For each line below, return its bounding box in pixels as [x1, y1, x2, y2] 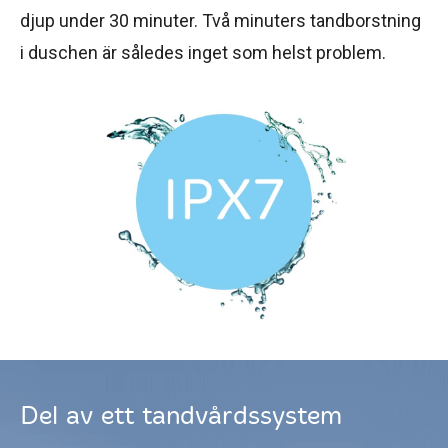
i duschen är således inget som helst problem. [20, 41, 386, 63]
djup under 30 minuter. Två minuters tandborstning [20, 9, 421, 31]
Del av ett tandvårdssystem [20, 400, 342, 432]
